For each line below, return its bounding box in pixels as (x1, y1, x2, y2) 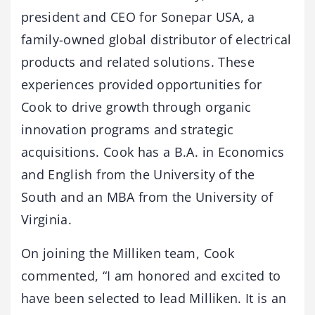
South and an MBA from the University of (21, 188, 274, 205)
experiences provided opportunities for (21, 76, 262, 93)
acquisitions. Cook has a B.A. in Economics (21, 143, 285, 160)
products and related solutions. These (21, 53, 255, 70)
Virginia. (21, 211, 72, 228)
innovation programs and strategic (21, 121, 234, 138)
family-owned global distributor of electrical (21, 31, 292, 48)
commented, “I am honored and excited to (21, 267, 281, 284)
